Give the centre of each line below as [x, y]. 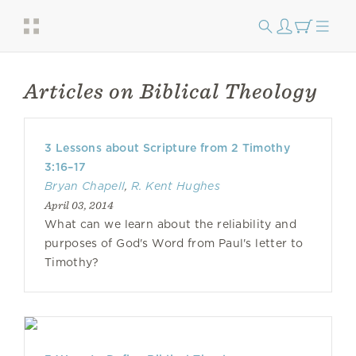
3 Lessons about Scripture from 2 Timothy [167, 148]
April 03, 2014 [79, 205]
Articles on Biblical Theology [171, 91]
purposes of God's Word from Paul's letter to [174, 243]
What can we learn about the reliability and [170, 224]
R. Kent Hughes [176, 186]
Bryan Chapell [85, 186]
